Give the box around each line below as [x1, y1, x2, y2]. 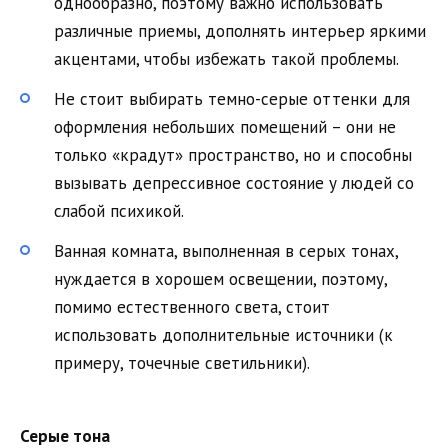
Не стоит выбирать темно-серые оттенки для [54, 87, 410, 110]
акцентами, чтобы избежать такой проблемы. [54, 47, 399, 70]
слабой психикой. [54, 199, 184, 222]
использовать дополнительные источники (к [54, 323, 393, 346]
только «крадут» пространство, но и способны [54, 143, 412, 166]
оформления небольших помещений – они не [54, 115, 396, 138]
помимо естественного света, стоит [54, 295, 330, 318]
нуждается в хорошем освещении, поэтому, [54, 267, 387, 290]
